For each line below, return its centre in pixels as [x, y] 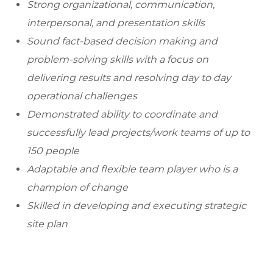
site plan [47, 224]
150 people [53, 151]
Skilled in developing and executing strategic [136, 206]
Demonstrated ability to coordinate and [122, 115]
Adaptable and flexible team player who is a [132, 169]
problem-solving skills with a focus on [118, 60]
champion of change [77, 188]
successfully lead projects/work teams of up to [138, 133]
